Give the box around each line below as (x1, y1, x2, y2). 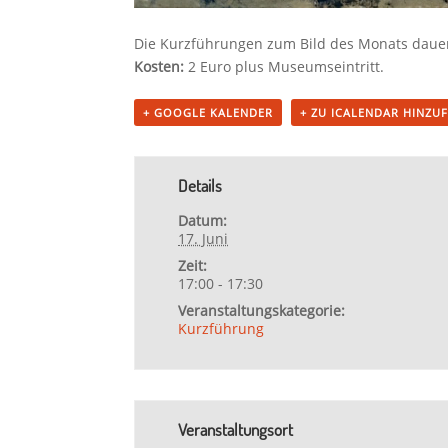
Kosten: (134, 56, 185, 76)
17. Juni (178, 228, 229, 248)
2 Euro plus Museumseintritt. (184, 56, 385, 76)
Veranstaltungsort (178, 418, 294, 440)
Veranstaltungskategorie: (178, 300, 346, 320)
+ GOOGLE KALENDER (143, 104, 274, 120)
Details (178, 174, 223, 196)
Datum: (178, 210, 228, 230)
